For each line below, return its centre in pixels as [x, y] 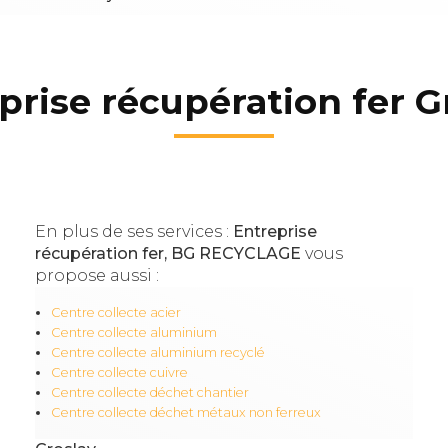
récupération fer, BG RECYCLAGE [167, 254]
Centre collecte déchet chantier [149, 393]
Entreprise [274, 232]
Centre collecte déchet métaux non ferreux [185, 413]
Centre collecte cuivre [119, 373]
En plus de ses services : [133, 232]
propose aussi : [96, 276]
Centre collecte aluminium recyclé [157, 353]
